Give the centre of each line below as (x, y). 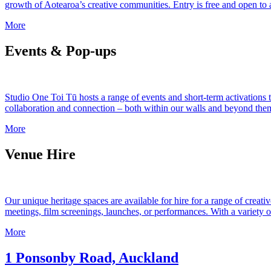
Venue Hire (40, 155)
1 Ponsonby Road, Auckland (92, 257)
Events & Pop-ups (60, 51)
